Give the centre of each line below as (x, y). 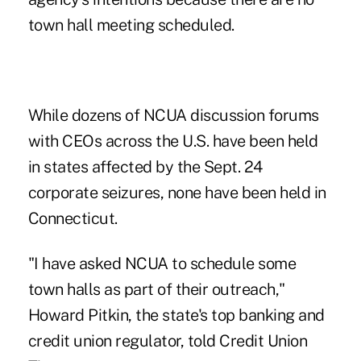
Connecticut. (73, 218)
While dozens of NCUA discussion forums (173, 115)
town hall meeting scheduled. (131, 25)
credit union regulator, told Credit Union (168, 340)
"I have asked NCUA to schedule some (162, 263)
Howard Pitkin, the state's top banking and (176, 315)
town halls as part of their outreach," (156, 289)
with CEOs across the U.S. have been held (173, 141)
